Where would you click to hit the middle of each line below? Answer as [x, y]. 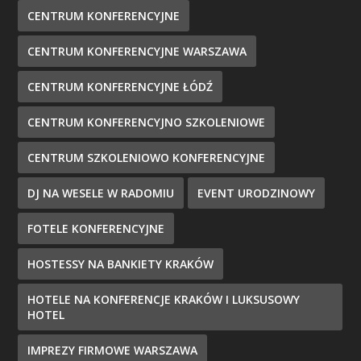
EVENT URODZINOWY [257, 193]
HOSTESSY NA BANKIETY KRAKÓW [121, 263]
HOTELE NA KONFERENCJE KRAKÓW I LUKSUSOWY [164, 299]
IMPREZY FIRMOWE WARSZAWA [113, 350]
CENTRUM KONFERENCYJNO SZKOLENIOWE [147, 122]
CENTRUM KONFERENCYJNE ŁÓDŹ [120, 86]
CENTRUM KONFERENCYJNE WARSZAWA [137, 51]
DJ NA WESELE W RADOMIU [101, 193]
